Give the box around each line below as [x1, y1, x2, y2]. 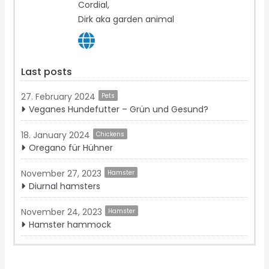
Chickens [96, 130, 125, 139]
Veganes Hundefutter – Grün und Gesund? [29, 103, 209, 116]
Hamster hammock [29, 219, 112, 231]
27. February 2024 [21, 91, 96, 103]
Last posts [21, 65, 73, 79]
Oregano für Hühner [29, 142, 113, 154]
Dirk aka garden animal [78, 13, 175, 26]
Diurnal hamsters [29, 180, 101, 193]
